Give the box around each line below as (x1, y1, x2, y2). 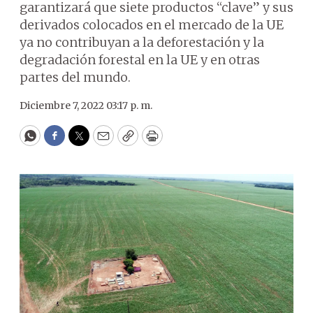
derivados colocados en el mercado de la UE (20, 17, 284, 33)
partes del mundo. (20, 69, 131, 85)
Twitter (78, 133, 125, 150)
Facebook (53, 133, 112, 150)
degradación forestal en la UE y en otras (20, 52, 260, 68)
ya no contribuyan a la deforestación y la (20, 34, 264, 50)
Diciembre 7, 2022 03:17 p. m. (20, 99, 152, 112)
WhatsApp (29, 133, 95, 150)
